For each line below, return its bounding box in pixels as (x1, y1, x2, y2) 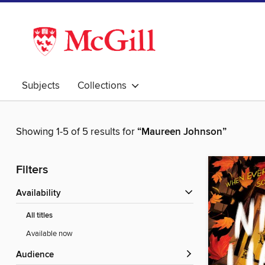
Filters (16, 163, 48, 178)
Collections (77, 79, 131, 92)
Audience (22, 250, 54, 261)
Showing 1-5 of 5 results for (16, 125, 137, 139)
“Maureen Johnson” (137, 125, 227, 139)
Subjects (22, 79, 60, 92)
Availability (22, 188, 61, 199)
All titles (26, 211, 53, 221)
